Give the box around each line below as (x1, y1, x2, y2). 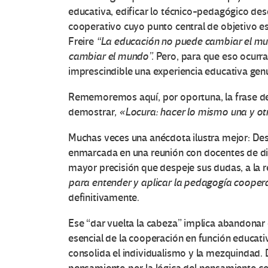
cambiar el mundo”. (68, 50, 156, 63)
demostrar (68, 106, 115, 119)
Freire (68, 35, 96, 48)
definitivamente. (68, 191, 140, 205)
